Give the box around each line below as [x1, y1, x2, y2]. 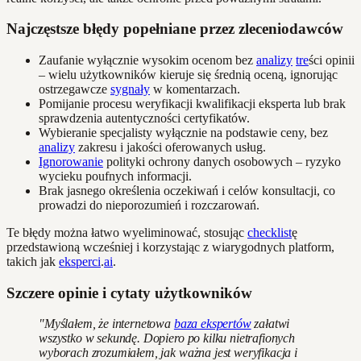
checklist [247, 226, 292, 240]
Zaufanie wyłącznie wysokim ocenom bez [39, 53, 256, 68]
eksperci [59, 255, 101, 269]
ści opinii [309, 53, 355, 68]
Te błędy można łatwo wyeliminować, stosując [6, 226, 247, 240]
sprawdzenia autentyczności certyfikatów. [39, 111, 250, 126]
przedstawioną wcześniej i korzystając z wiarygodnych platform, [6, 240, 334, 255]
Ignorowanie [39, 155, 103, 169]
